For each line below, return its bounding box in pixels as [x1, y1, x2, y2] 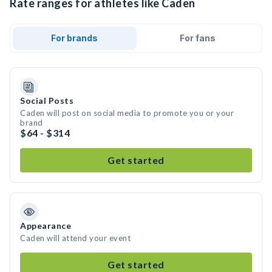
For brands [51, 33, 98, 43]
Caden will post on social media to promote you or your [20, 108, 234, 118]
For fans [179, 33, 216, 43]
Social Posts [20, 95, 73, 106]
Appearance [20, 220, 71, 231]
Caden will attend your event [20, 233, 131, 243]
